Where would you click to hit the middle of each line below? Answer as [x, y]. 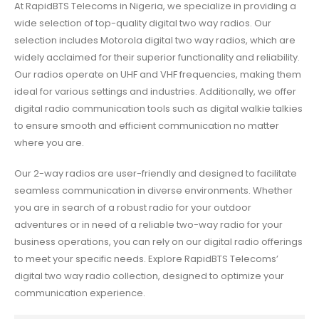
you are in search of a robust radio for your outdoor [133, 207]
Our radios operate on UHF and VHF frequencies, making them [158, 75]
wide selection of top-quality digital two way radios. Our [143, 23]
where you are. [49, 143]
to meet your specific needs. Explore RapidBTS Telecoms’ [146, 258]
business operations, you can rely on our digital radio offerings [158, 241]
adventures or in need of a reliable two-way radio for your [148, 224]
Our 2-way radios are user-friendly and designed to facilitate [156, 173]
